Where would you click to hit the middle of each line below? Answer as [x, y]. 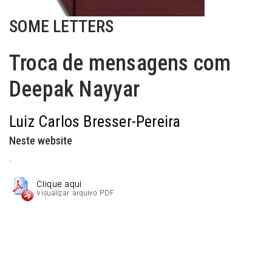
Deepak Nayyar [75, 89]
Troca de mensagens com [120, 63]
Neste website [41, 141]
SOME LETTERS [61, 26]
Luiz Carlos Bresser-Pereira [95, 121]
